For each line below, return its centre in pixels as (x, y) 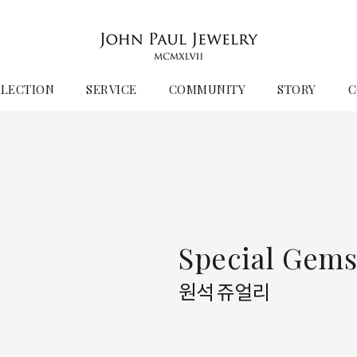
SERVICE (112, 89)
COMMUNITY (207, 89)
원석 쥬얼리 (224, 292)
